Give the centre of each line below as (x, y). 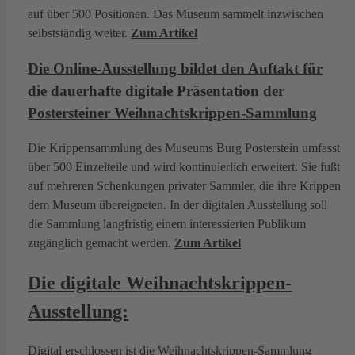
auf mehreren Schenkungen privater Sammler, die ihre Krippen (185, 186)
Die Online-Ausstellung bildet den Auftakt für (176, 68)
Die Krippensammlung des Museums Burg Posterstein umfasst (184, 148)
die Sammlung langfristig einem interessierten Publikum (167, 224)
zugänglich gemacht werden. (101, 243)
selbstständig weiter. (80, 32)
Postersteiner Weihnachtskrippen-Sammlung (173, 113)
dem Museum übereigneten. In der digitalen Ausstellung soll (178, 205)
